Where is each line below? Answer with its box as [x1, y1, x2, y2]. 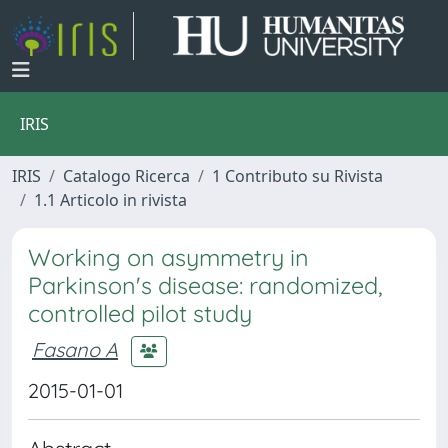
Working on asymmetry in [28, 243, 309, 272]
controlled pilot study [28, 299, 252, 328]
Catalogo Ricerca [63, 165, 190, 187]
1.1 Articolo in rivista [34, 189, 187, 211]
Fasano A [32, 336, 118, 362]
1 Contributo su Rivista [212, 165, 383, 187]
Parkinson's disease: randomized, [28, 271, 383, 300]
